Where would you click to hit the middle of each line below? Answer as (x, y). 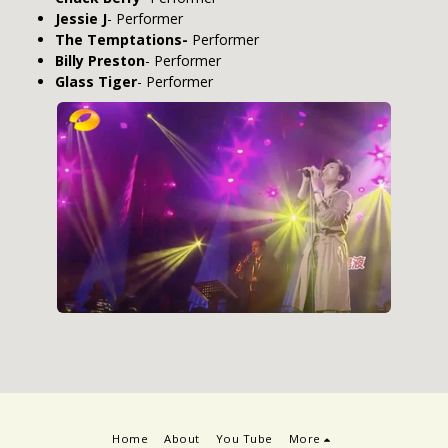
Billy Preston (100, 60)
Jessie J (81, 18)
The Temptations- (121, 39)
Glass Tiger (96, 81)
